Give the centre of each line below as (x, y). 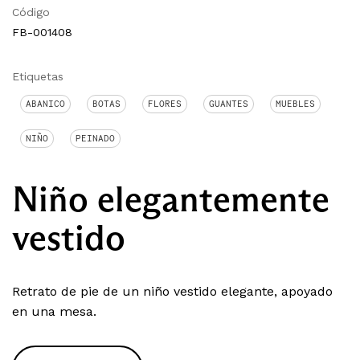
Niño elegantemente (171, 199)
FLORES (165, 104)
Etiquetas (38, 77)
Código (31, 12)
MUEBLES (295, 104)
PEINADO (95, 139)
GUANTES (229, 104)
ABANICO (45, 104)
